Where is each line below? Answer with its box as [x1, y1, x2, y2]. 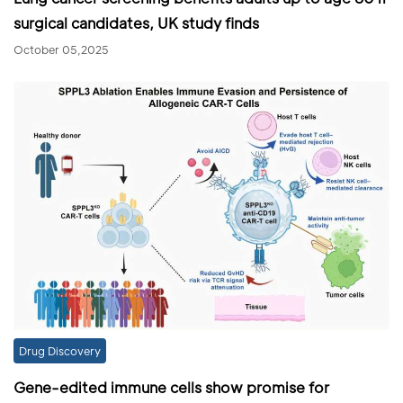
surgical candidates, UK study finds [13, 13, 259, 32]
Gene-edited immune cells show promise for [13, 377, 329, 397]
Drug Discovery [19, 343, 101, 358]
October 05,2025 [13, 41, 109, 57]
